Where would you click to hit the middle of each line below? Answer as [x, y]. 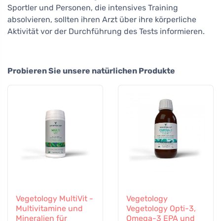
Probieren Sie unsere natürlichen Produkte [91, 71]
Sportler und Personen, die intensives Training [93, 7]
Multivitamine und [49, 208]
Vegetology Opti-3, [161, 208]
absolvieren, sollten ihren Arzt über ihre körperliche [102, 19]
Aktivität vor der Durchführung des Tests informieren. [106, 31]
